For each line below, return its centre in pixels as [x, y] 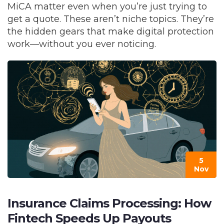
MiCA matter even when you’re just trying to [107, 6]
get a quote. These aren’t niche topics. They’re [111, 19]
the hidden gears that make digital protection [111, 31]
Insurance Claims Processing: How [109, 203]
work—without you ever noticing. [82, 44]
